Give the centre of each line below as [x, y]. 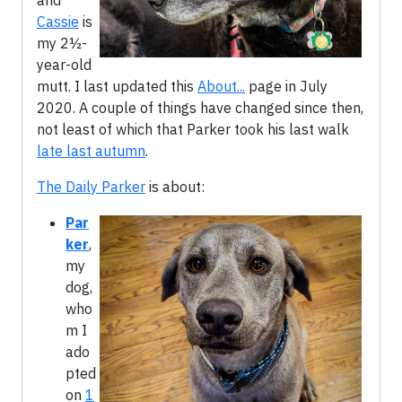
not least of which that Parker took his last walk [193, 129]
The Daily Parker [91, 187]
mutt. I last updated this [117, 86]
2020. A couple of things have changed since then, [200, 108]
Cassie [58, 22]
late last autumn [91, 151]
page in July [286, 86]
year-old [64, 65]
